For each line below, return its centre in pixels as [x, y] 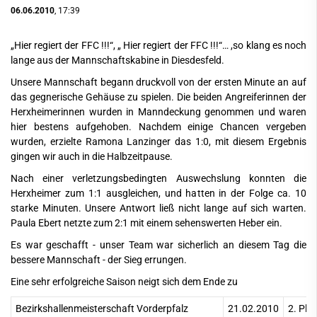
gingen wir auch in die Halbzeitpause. [92, 156]
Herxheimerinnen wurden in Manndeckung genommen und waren [158, 112]
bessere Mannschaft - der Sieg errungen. [99, 260]
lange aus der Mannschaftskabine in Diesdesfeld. [117, 60]
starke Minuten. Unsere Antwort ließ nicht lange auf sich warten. [158, 208]
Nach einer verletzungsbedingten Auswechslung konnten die [158, 178]
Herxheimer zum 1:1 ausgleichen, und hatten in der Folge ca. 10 [158, 193]
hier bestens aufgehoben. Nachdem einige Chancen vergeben [158, 127]
